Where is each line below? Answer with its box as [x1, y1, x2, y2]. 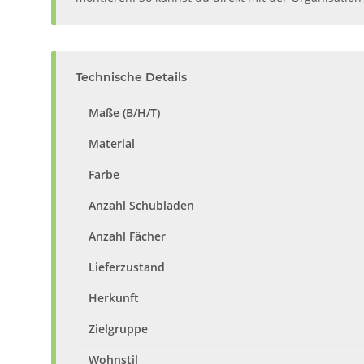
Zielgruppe [89, 320, 148, 336]
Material [89, 135, 135, 151]
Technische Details [76, 69, 187, 84]
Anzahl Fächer [89, 227, 166, 244]
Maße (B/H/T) [89, 104, 160, 120]
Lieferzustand [89, 258, 165, 275]
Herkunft [89, 289, 139, 305]
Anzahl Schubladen [89, 197, 194, 213]
